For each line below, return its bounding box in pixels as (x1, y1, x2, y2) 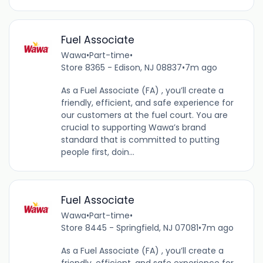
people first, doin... (60, 146, 134, 158)
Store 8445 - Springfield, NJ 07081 (60, 221, 198, 234)
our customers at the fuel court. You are (60, 109, 228, 121)
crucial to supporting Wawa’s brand (60, 121, 206, 133)
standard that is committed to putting (60, 133, 220, 146)
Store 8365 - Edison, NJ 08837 (60, 61, 182, 73)
